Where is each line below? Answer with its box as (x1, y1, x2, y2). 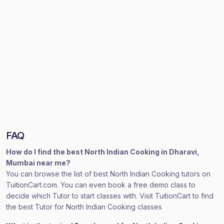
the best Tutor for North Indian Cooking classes (6, 202, 162, 211)
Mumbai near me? (6, 158, 70, 167)
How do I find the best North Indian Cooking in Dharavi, (6, 147, 199, 156)
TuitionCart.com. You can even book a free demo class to (6, 180, 195, 189)
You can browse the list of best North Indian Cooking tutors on (6, 169, 210, 178)
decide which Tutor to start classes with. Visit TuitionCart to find (6, 191, 213, 200)
